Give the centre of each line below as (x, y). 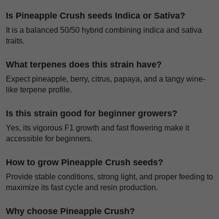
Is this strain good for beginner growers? (92, 114)
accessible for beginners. (49, 139)
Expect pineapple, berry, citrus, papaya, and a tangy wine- (106, 79)
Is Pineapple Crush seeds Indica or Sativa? (96, 16)
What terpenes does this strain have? (84, 65)
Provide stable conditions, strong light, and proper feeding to (109, 177)
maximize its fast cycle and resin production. (82, 188)
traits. (15, 41)
